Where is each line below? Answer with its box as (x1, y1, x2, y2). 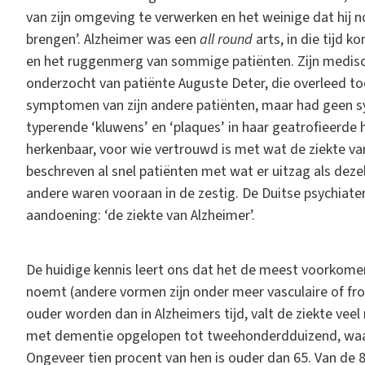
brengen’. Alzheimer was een (26, 29, 200, 50)
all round (200, 29, 253, 50)
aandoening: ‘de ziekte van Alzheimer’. (26, 204, 255, 226)
